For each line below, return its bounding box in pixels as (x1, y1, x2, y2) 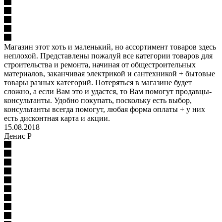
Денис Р (4, 131, 32, 140)
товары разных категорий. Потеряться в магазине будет (4, 78, 192, 87)
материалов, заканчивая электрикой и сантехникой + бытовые (4, 69, 215, 78)
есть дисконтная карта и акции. (4, 113, 110, 122)
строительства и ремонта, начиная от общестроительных (4, 60, 196, 69)
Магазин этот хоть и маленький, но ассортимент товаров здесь (4, 42, 216, 51)
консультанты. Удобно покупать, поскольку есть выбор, (4, 96, 192, 105)
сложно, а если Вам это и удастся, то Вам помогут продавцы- (4, 87, 212, 96)
